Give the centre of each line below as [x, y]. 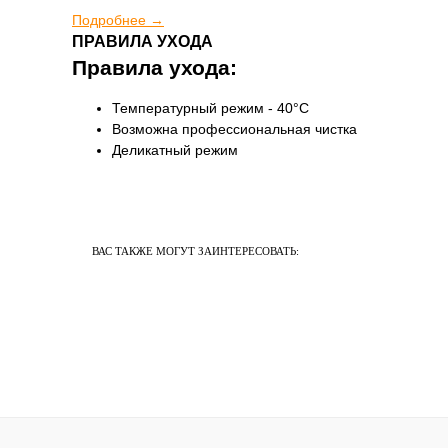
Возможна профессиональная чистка [234, 129]
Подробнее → [118, 20]
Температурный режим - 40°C [210, 108]
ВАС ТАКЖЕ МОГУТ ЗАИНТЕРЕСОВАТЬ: [195, 251]
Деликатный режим [175, 150]
